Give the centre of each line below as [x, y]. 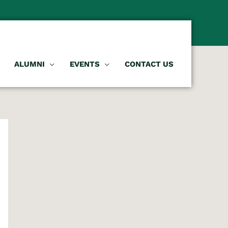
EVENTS [85, 64]
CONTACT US [149, 64]
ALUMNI [30, 64]
